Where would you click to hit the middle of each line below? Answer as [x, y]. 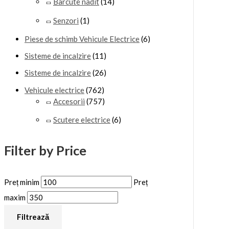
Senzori [66, 20]
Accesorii [69, 101]
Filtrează [33, 217]
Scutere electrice [82, 119]
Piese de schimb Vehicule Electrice [82, 39]
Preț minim [22, 182]
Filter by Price [45, 151]
